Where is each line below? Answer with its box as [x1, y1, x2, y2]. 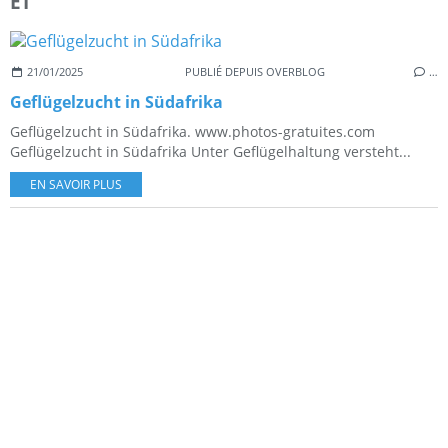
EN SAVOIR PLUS [30, 175, 122, 193]
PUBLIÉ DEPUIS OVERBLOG [184, 63, 325, 79]
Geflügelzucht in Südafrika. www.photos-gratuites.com [10, 121, 375, 141]
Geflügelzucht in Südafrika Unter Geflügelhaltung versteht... [10, 141, 411, 161]
